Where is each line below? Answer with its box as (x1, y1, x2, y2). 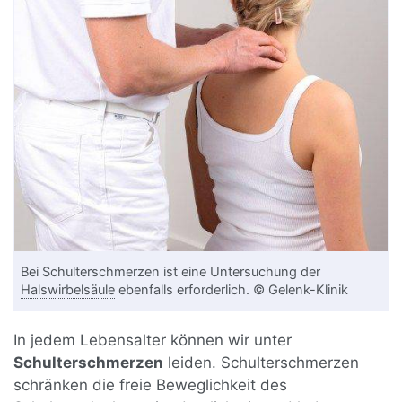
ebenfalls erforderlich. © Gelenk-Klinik (115, 281, 349, 298)
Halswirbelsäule (21, 281, 116, 298)
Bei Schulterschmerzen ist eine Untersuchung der (21, 263, 321, 280)
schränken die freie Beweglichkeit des (13, 375, 288, 394)
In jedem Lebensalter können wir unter (13, 330, 293, 349)
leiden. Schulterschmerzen (163, 353, 360, 371)
